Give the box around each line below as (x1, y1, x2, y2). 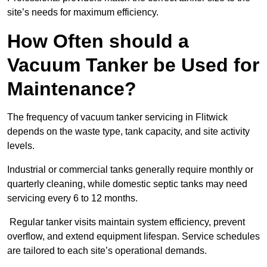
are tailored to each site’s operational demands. (7, 246, 207, 256)
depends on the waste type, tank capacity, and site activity (7, 126, 250, 137)
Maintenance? (7, 78, 136, 100)
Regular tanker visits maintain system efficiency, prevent (7, 217, 245, 228)
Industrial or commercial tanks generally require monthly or (7, 164, 253, 175)
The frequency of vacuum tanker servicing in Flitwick (7, 112, 228, 123)
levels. (7, 141, 37, 151)
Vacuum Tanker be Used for (7, 54, 259, 76)
